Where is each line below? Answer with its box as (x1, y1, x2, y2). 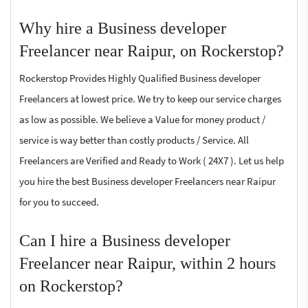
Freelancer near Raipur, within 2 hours (19, 254, 276, 272)
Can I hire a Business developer (19, 232, 230, 250)
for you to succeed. (19, 195, 99, 208)
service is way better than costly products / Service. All (19, 133, 249, 146)
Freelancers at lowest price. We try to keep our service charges (19, 92, 281, 105)
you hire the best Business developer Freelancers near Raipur (19, 175, 276, 188)
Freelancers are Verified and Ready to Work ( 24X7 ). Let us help (19, 154, 284, 167)
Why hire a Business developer (19, 19, 226, 37)
